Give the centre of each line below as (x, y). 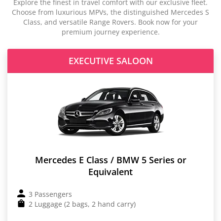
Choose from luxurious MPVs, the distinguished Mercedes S (110, 12)
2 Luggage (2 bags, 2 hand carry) (82, 204)
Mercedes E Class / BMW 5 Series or (110, 160)
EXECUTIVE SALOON (110, 60)
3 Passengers (50, 194)
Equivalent (110, 171)
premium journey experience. (110, 32)
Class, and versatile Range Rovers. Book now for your (110, 22)
